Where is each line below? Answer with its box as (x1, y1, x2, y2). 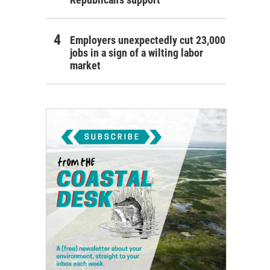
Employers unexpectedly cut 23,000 (70, 33, 225, 46)
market (70, 58, 101, 72)
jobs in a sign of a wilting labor (70, 46, 203, 59)
